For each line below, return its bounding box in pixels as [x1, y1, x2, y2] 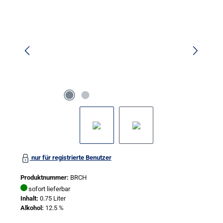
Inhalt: [20, 194, 38, 202]
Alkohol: [20, 204, 44, 212]
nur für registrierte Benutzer [29, 153, 111, 161]
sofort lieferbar [28, 185, 70, 193]
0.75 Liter [40, 194, 66, 202]
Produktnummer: [20, 173, 70, 181]
